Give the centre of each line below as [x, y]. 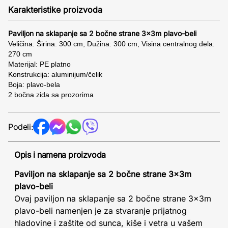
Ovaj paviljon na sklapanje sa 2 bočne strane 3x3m [113, 198]
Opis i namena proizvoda [60, 155]
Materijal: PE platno [39, 64]
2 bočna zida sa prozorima [51, 95]
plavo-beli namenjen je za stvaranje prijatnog [101, 211]
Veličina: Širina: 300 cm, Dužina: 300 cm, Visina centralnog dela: [111, 44]
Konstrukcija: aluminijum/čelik [55, 74]
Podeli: [21, 127]
